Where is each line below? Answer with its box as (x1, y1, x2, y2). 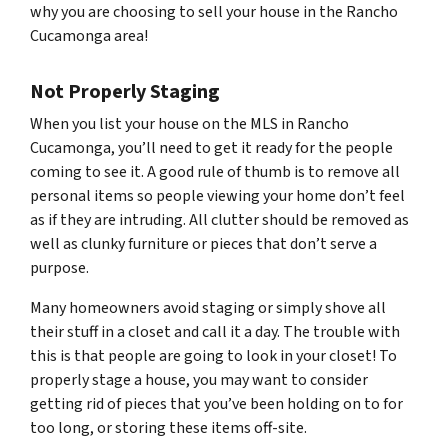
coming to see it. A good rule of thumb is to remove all (30, 160, 400, 183)
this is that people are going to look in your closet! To (30, 344, 397, 367)
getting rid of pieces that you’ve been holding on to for (30, 392, 403, 415)
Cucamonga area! (30, 24, 148, 47)
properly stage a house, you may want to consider (30, 368, 368, 391)
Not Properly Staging (30, 77, 220, 106)
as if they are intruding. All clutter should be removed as (30, 208, 409, 231)
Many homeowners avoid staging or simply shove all (30, 296, 386, 319)
